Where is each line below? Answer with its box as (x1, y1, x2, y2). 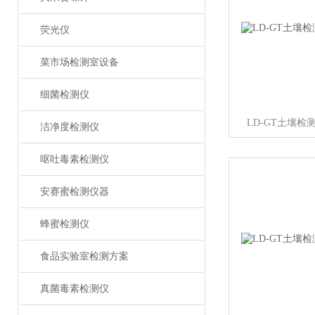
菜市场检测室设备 (39, 57, 119, 67)
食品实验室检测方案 (39, 251, 129, 262)
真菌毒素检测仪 (39, 283, 109, 294)
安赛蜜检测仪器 (39, 186, 109, 197)
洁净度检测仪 (39, 122, 99, 132)
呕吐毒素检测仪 (39, 154, 109, 165)
